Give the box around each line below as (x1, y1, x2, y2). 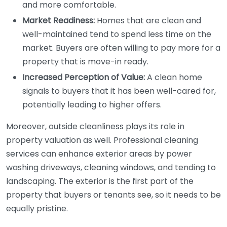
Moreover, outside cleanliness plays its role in (6, 121, 184, 132)
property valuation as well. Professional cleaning (6, 134, 198, 146)
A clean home (145, 71, 202, 83)
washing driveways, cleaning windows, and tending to (6, 162, 216, 173)
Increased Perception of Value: (22, 71, 145, 83)
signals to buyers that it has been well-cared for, (22, 85, 216, 97)
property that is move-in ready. (22, 56, 148, 67)
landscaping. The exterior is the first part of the (6, 175, 194, 187)
